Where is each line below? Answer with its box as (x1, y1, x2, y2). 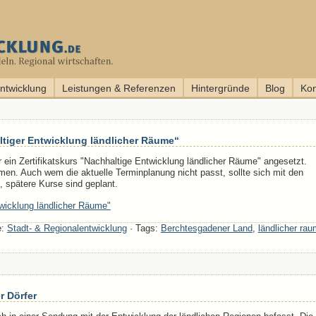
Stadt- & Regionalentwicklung (6, 222, 127, 233)
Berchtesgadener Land (160, 222, 253, 233)
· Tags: (126, 222, 161, 233)
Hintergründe (191, 83, 250, 94)
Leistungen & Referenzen (62, 83, 176, 94)
